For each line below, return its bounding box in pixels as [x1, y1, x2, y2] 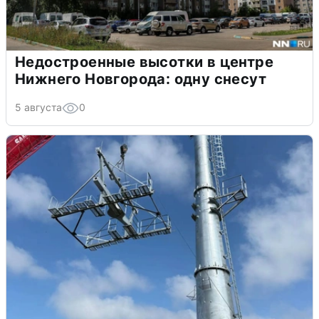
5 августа [15, 100, 62, 113]
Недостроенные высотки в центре [15, 53, 273, 70]
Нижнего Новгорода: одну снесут [15, 70, 266, 88]
